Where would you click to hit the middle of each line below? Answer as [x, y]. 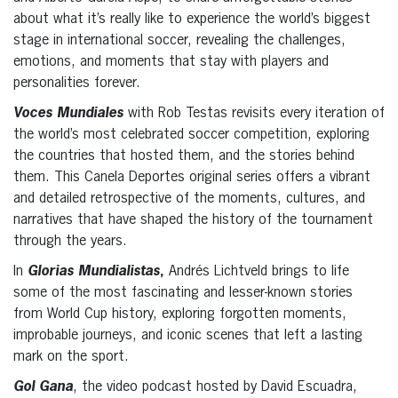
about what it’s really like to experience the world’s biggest [192, 19]
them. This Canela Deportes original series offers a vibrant [192, 177]
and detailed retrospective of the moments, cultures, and [189, 199]
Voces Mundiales [68, 113]
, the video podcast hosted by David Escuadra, [215, 387]
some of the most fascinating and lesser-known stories [183, 293]
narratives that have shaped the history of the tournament [193, 220]
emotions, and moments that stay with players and [171, 62]
